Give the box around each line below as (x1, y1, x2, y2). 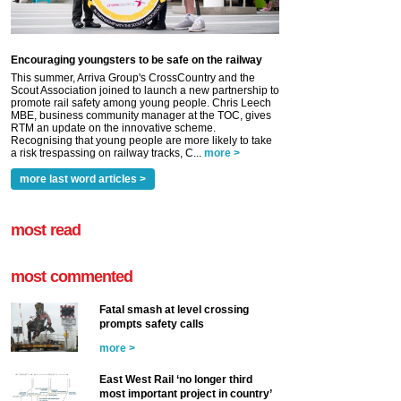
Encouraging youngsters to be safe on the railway (11, 54, 262, 66)
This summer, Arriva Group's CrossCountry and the (11, 72, 255, 84)
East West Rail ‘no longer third (99, 373, 252, 386)
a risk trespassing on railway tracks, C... (11, 147, 201, 159)
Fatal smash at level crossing (99, 303, 249, 316)
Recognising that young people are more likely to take (11, 134, 272, 147)
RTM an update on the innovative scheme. (11, 122, 216, 134)
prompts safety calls (99, 318, 204, 330)
